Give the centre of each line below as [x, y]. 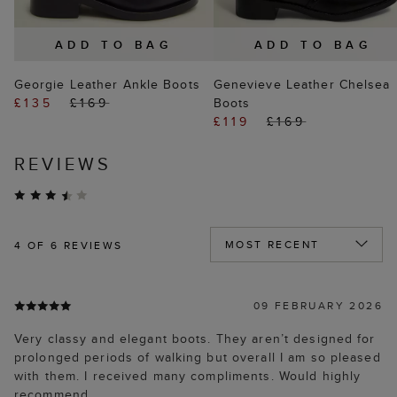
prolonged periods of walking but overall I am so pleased [198, 358]
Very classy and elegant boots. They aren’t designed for [195, 339]
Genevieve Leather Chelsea [302, 85]
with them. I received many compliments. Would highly [188, 376]
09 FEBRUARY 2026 [318, 306]
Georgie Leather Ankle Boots [107, 85]
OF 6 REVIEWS [73, 245]
